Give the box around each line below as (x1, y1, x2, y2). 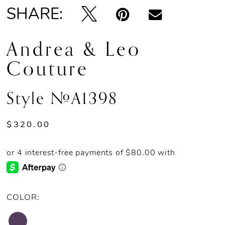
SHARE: (7, 7, 63, 23)
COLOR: (7, 193, 40, 202)
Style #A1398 (7, 85, 118, 113)
